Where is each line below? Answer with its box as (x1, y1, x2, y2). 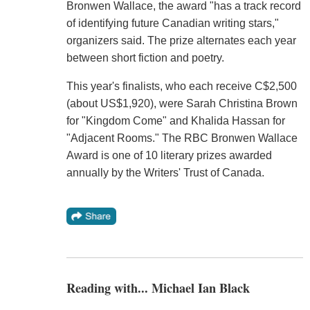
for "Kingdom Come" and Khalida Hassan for (66, 114, 285, 127)
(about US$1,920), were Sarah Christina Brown (66, 97, 298, 109)
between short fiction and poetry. (66, 51, 224, 64)
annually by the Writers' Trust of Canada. (66, 166, 264, 179)
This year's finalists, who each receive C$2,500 (66, 80, 297, 92)
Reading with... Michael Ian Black (66, 278, 250, 297)
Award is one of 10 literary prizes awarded (66, 149, 272, 161)
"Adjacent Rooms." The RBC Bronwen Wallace (66, 131, 298, 144)
